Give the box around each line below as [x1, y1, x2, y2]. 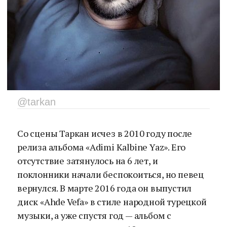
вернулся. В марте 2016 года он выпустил [17, 182, 192, 194]
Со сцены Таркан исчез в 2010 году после [17, 127, 193, 139]
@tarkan [17, 96, 56, 107]
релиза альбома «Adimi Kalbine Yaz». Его [17, 141, 186, 153]
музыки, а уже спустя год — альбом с [17, 209, 171, 221]
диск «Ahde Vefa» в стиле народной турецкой [17, 196, 207, 208]
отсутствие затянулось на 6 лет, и [17, 155, 158, 167]
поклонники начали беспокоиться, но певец [17, 168, 204, 180]
